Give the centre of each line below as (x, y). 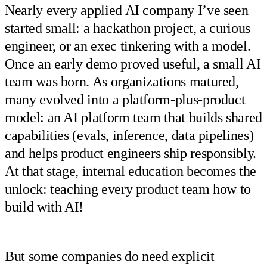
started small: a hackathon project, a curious (128, 28)
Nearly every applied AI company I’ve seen (127, 10)
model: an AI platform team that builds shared (133, 118)
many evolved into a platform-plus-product (125, 100)
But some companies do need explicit (110, 256)
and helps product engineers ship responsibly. (131, 153)
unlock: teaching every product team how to (128, 189)
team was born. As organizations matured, (122, 82)
